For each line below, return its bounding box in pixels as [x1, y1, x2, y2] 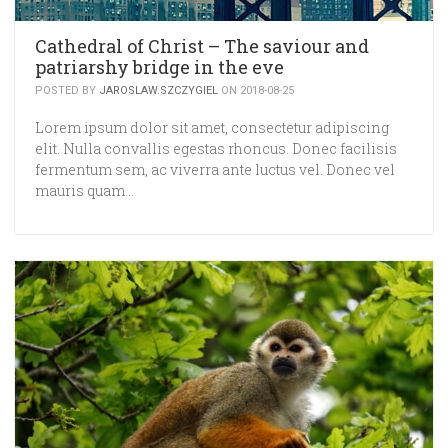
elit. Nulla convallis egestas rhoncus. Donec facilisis [35, 139, 397, 159]
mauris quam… [35, 181, 134, 201]
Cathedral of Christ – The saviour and [35, 34, 369, 59]
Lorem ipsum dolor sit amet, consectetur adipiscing [35, 118, 389, 138]
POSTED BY [35, 84, 99, 98]
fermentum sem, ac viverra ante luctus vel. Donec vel [35, 160, 395, 180]
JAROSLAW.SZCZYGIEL [99, 84, 218, 98]
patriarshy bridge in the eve [35, 55, 284, 80]
